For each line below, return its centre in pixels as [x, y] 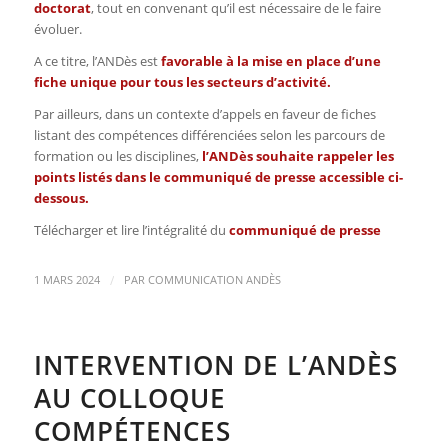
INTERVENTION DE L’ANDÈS [215, 364]
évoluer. [57, 28]
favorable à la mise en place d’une [270, 60]
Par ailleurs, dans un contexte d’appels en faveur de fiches [204, 113]
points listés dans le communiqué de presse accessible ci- [218, 176]
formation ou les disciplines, [116, 155]
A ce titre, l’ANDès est [97, 60]
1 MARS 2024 [66, 279]
